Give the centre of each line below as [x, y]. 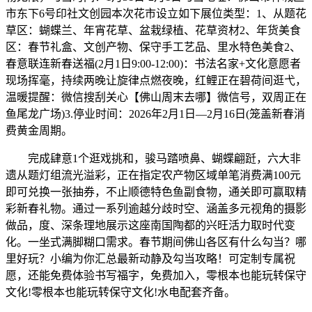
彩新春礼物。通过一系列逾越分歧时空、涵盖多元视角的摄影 [156, 208]
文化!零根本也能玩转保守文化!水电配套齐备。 [120, 292]
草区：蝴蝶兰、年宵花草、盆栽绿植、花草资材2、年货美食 [153, 30]
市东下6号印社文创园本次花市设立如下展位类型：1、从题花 [156, 13]
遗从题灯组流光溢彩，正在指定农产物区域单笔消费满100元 [153, 175]
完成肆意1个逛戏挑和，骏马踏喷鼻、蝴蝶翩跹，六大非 [153, 158]
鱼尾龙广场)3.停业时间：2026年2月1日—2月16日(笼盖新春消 [155, 114]
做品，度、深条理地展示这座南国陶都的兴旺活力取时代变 [150, 225]
